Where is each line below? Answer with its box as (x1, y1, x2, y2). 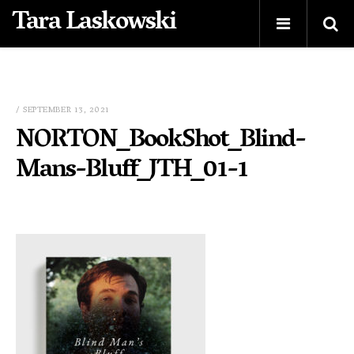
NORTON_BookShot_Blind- (16, 118, 305, 165)
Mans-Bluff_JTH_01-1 (16, 148, 248, 195)
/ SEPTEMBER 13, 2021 (16, 102, 110, 119)
